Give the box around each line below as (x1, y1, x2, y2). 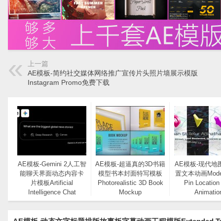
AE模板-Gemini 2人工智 (17, 160, 86, 168)
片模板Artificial (31, 179, 73, 186)
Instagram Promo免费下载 (28, 78, 110, 86)
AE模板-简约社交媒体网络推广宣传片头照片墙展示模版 (28, 69, 198, 77)
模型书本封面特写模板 (98, 169, 162, 177)
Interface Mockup (27, 197, 77, 205)
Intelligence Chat (28, 188, 76, 196)
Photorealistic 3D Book (97, 179, 163, 186)
